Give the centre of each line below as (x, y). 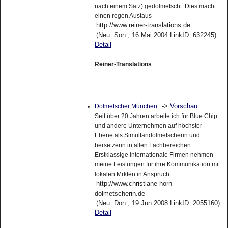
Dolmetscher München (126, 107)
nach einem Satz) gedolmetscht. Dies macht (155, 6)
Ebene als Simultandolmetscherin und (147, 136)
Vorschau (183, 106)
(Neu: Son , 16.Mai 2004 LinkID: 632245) (156, 35)
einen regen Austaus (123, 16)
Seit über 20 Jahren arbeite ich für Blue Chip (156, 116)
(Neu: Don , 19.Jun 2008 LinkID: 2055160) (158, 203)
